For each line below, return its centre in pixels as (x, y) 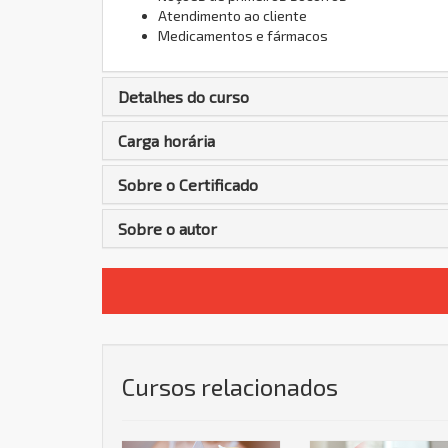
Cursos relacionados (230, 386)
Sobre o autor (167, 228)
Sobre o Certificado (188, 184)
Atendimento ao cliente (232, 15)
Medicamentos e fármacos (243, 35)
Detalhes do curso (183, 96)
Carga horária (166, 140)
